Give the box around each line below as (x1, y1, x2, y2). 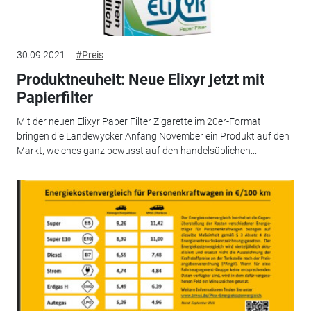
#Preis (75, 49, 103, 61)
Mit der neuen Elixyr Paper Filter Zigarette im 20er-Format (16, 115, 261, 127)
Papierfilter (16, 89, 93, 107)
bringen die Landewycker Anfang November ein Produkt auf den (16, 130, 289, 142)
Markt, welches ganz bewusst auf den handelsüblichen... (16, 144, 257, 156)
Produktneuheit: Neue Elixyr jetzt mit (16, 71, 264, 89)
